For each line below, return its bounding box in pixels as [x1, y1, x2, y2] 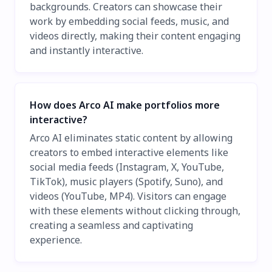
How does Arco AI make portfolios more [30, 98, 220, 112]
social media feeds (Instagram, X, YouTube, [30, 160, 224, 174]
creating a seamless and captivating [30, 219, 193, 233]
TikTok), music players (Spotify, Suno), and [30, 175, 223, 189]
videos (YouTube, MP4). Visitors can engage [30, 189, 226, 203]
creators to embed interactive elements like [30, 146, 228, 160]
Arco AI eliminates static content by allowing [30, 131, 233, 145]
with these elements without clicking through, [30, 204, 240, 218]
